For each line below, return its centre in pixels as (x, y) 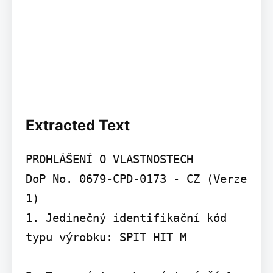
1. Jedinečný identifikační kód (126, 218)
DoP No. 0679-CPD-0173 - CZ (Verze (136, 179)
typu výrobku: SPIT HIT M (106, 237)
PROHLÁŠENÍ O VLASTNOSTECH (109, 159)
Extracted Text (77, 126)
